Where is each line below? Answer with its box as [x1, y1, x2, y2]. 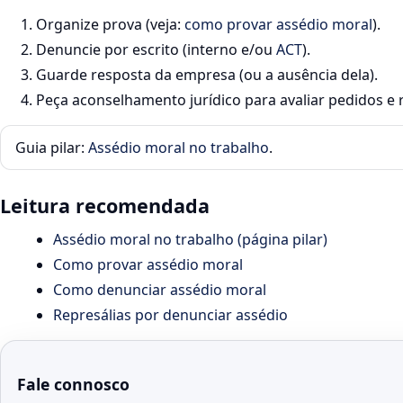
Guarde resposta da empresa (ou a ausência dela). [36, 65, 378, 85]
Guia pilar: [15, 138, 88, 158]
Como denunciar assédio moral [53, 280, 267, 300]
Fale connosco [16, 373, 130, 396]
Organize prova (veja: [36, 14, 184, 35]
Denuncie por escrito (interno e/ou [36, 40, 276, 60]
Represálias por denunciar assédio [53, 305, 289, 326]
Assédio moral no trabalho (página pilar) [53, 229, 328, 250]
